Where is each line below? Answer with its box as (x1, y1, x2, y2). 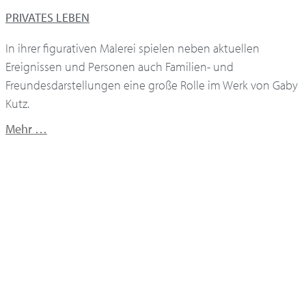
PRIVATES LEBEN (5, 9, 89, 25)
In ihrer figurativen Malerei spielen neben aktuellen (5, 40, 260, 56)
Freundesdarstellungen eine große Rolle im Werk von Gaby (5, 76, 298, 93)
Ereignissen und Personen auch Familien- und (5, 58, 234, 74)
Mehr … (5, 121, 47, 137)
